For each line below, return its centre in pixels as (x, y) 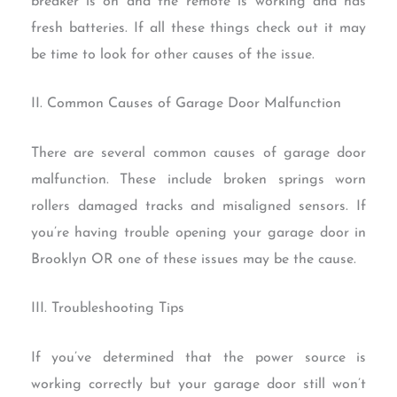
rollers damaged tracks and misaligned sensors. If (198, 206)
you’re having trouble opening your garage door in (198, 233)
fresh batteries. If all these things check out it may (198, 28)
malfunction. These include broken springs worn (198, 179)
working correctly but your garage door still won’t (198, 385)
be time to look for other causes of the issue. (172, 54)
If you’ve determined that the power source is (198, 358)
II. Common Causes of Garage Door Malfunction (186, 104)
